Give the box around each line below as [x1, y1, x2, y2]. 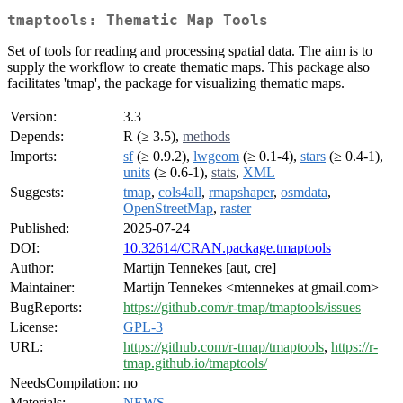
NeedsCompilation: [10, 375, 120, 391]
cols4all [158, 184, 201, 201]
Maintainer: [10, 280, 75, 296]
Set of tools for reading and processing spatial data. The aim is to [7, 43, 372, 59]
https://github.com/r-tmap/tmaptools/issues [123, 300, 361, 316]
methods [183, 129, 230, 145]
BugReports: [10, 300, 82, 316]
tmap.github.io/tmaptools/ [123, 355, 267, 372]
